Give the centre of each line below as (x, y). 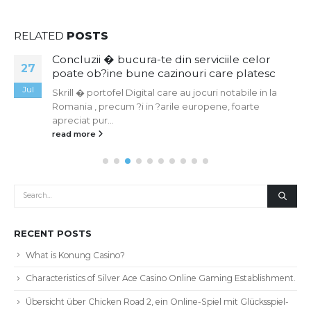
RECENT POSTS (53, 232)
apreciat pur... (37, 120)
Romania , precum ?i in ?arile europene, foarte (110, 106)
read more (30, 134)
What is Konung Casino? (75, 254)
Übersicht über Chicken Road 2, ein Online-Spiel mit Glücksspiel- (157, 301)
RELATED (40, 35)
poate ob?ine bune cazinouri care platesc (118, 73)
